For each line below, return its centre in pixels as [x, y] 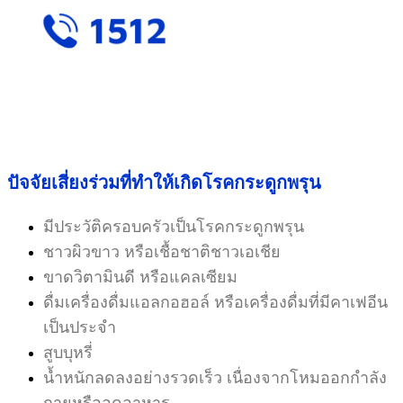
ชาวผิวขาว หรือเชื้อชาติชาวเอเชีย [162, 251]
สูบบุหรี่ [68, 352]
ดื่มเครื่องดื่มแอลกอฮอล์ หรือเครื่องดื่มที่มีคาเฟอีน [215, 302]
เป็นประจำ [80, 327]
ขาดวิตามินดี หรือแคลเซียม [140, 277]
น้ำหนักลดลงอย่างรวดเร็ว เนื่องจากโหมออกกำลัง [215, 377]
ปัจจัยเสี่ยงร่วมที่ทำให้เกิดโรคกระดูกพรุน [164, 183]
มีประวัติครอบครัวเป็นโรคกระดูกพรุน [174, 226]
